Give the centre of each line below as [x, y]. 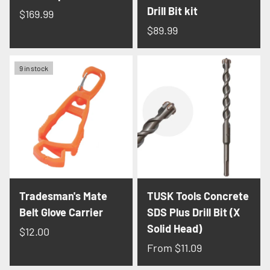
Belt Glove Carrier [61, 212]
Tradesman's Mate [63, 196]
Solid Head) [174, 229]
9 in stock [34, 68]
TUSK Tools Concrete [198, 196]
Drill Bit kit [172, 11]
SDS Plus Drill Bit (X [193, 212]
